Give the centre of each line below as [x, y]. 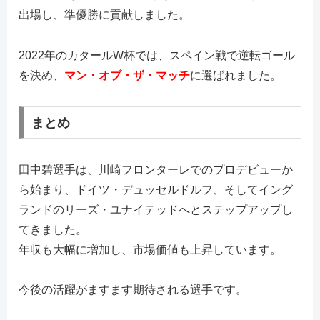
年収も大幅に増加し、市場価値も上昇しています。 [150, 249]
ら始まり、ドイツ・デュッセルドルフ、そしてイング [156, 189]
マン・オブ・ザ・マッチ [127, 76]
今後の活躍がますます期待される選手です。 [133, 290]
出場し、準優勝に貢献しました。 [104, 15]
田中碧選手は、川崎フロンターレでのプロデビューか [156, 169]
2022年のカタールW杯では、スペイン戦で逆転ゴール [157, 56]
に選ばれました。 [236, 76]
